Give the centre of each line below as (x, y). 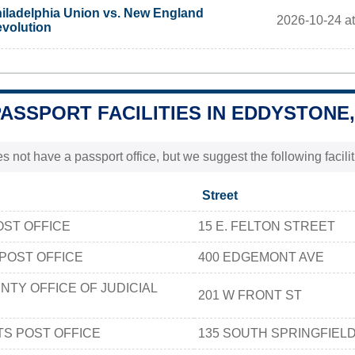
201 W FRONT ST (250, 295)
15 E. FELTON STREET (267, 226)
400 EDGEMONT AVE (261, 257)
